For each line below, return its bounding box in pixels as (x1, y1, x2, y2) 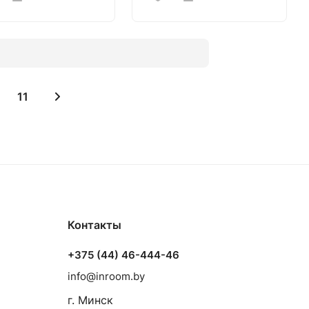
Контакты (68, 218, 121, 232)
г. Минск (68, 293, 113, 307)
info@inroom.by (68, 270, 145, 283)
